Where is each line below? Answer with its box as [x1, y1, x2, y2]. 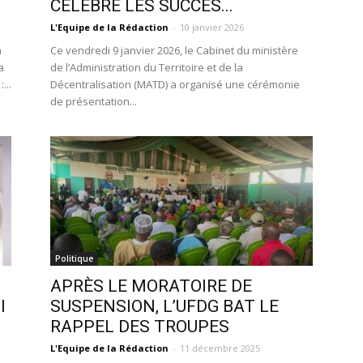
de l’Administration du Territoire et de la [50, 60, 243, 75]
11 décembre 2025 [180, 342, 260, 354]
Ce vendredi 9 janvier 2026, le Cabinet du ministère [50, 43, 298, 58]
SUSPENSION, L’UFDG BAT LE [50, 297, 279, 316]
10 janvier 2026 [180, 21, 244, 33]
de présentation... [50, 94, 137, 109]
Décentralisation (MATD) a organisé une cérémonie [50, 77, 300, 92]
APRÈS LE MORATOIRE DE [50, 276, 252, 296]
